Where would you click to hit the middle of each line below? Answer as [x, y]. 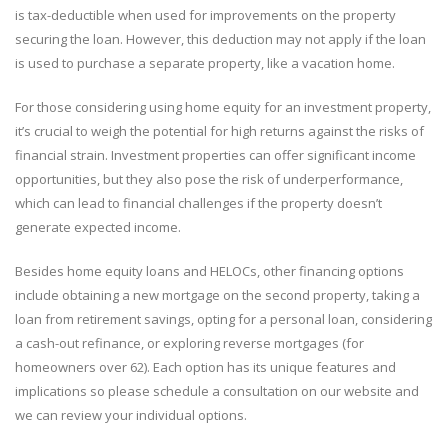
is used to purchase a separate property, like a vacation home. [205, 63]
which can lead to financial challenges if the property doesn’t [198, 203]
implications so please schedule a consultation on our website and [217, 391]
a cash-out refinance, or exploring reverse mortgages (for [189, 343]
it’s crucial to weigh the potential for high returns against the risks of [219, 131]
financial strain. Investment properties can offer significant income [215, 155]
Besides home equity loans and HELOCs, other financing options [209, 271]
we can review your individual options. [131, 415]
